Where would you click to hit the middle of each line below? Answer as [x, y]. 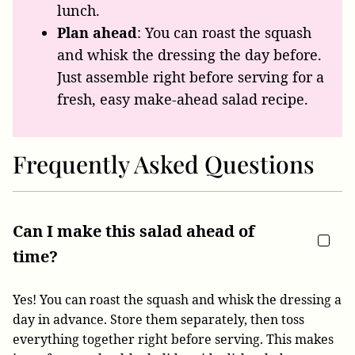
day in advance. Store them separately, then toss [158, 319]
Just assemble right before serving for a [191, 76]
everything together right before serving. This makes [173, 339]
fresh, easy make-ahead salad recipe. [183, 99]
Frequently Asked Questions [164, 164]
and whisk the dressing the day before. [189, 54]
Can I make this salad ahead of [134, 231]
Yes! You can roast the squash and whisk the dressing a [177, 299]
